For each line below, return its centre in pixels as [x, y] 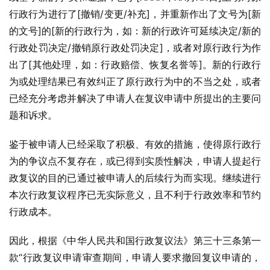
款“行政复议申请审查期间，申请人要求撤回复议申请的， [135, 257]
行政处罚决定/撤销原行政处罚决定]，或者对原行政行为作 [135, 48]
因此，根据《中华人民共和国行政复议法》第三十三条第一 [135, 240]
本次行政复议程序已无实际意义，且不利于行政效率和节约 [135, 195]
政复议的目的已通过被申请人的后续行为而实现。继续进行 [135, 178]
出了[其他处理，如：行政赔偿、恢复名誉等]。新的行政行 [135, 64]
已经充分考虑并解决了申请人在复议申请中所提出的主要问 [135, 98]
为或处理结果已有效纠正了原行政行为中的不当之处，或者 [135, 81]
